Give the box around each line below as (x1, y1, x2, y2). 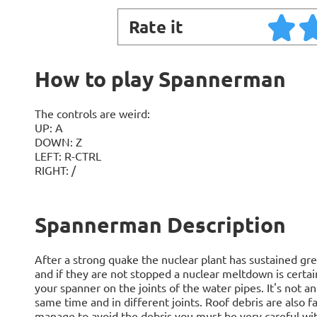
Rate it (128, 16, 183, 38)
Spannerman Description (34, 212, 286, 238)
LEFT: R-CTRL (34, 149, 101, 163)
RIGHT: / (34, 163, 76, 177)
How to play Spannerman (34, 66, 286, 92)
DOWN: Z (34, 134, 82, 149)
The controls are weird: (34, 106, 150, 120)
